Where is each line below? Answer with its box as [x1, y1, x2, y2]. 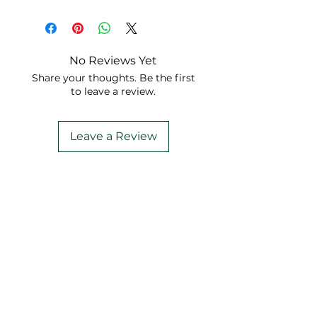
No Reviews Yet [69, 53, 157, 67]
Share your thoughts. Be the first [31, 71, 195, 84]
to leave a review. [71, 84, 156, 98]
